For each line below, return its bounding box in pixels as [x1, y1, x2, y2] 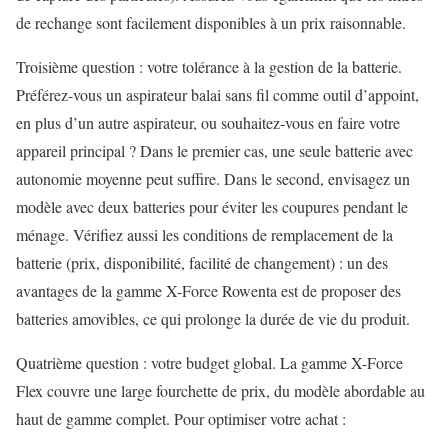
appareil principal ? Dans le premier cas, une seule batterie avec [16, 140, 413, 162]
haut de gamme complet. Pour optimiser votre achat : [16, 408, 346, 430]
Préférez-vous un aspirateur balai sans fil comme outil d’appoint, [16, 84, 419, 106]
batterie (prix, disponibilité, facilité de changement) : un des [16, 252, 388, 274]
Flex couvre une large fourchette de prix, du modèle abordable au [16, 380, 425, 402]
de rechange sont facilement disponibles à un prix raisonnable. [16, 12, 406, 34]
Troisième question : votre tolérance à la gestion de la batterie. [16, 56, 402, 78]
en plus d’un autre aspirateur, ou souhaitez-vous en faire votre [16, 112, 400, 134]
